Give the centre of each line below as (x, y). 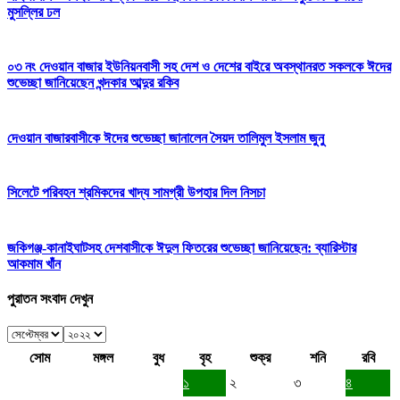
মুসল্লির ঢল (33, 12)
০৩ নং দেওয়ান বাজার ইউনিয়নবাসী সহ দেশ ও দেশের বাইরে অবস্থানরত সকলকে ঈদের (199, 67)
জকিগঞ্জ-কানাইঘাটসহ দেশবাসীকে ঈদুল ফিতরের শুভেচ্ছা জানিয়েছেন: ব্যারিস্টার (182, 247)
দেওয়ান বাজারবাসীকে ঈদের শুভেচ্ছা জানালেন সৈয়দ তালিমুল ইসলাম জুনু (166, 137)
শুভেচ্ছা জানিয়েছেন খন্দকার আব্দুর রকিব (93, 83)
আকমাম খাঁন (34, 263)
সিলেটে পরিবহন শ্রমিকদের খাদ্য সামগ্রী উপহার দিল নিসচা (136, 193)
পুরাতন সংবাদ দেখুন (50, 299)
